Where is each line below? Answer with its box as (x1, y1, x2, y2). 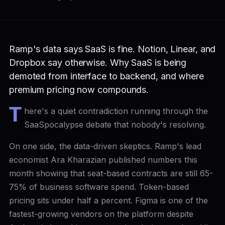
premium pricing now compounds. (9, 84, 149, 95)
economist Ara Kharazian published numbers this (9, 155, 197, 165)
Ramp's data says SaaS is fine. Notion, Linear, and (9, 44, 216, 54)
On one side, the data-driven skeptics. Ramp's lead (9, 141, 201, 151)
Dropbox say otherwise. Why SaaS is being (9, 57, 187, 68)
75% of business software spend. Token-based (9, 182, 189, 192)
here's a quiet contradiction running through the (24, 106, 208, 116)
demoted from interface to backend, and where (9, 71, 204, 81)
